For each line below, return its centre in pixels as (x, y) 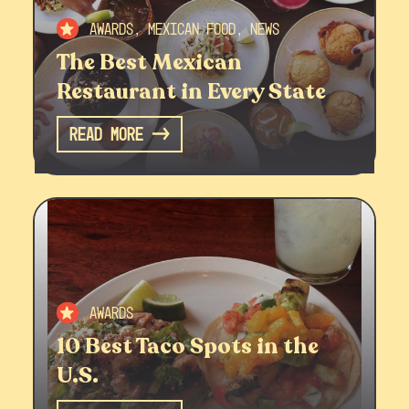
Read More (107, 134)
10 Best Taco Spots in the (187, 346)
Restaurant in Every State (191, 91)
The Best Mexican (149, 62)
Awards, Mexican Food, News (184, 28)
